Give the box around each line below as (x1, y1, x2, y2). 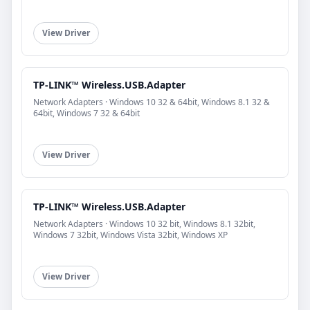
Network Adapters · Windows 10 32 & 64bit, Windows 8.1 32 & (33, 95, 270, 108)
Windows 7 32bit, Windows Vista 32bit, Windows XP (33, 228, 228, 241)
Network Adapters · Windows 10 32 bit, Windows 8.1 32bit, (33, 217, 255, 230)
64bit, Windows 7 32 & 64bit (33, 107, 140, 119)
